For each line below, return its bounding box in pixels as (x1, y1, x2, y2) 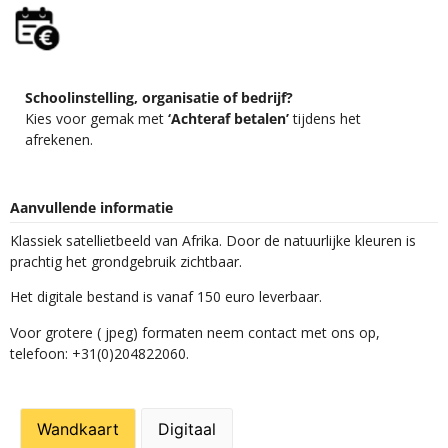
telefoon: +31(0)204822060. (10, 343, 189, 363)
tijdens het (289, 109, 361, 129)
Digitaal (158, 419, 216, 440)
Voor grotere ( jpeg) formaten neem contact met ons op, (10, 322, 380, 342)
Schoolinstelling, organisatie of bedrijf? (25, 88, 293, 108)
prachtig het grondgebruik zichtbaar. (10, 251, 242, 271)
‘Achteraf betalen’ (168, 109, 289, 129)
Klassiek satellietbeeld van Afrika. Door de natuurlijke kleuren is (10, 230, 416, 250)
